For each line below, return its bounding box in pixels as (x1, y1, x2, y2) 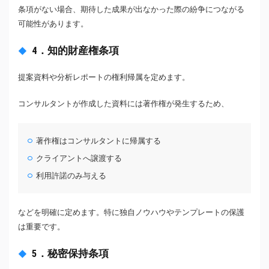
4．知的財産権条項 (32, 44, 119, 56)
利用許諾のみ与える (36, 171, 107, 180)
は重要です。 (18, 222, 65, 231)
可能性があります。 (18, 19, 88, 28)
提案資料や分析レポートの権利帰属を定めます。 (18, 72, 190, 82)
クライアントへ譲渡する (36, 153, 122, 163)
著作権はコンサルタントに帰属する (36, 136, 162, 145)
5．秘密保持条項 (32, 247, 109, 259)
